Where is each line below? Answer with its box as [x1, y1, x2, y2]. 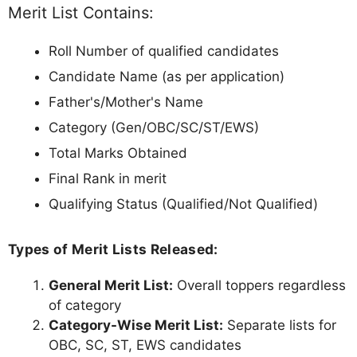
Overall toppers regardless [173, 277, 346, 294]
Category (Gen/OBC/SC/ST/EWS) [49, 119, 259, 135]
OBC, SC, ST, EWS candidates [49, 337, 241, 354]
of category [49, 297, 121, 314]
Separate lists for [223, 317, 336, 334]
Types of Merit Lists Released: [8, 241, 218, 258]
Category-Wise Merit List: [49, 317, 223, 334]
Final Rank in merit [49, 170, 167, 186]
